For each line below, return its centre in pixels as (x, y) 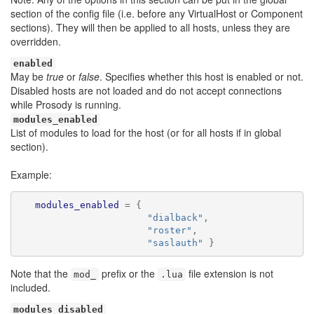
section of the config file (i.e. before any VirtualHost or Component (157, 13)
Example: (31, 175)
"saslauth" (175, 243)
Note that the (41, 273)
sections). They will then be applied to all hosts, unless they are (150, 27)
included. (30, 287)
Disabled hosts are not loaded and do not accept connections (146, 90)
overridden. (36, 41)
